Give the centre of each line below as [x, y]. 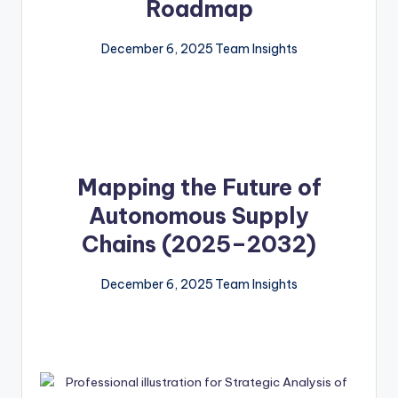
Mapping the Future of [199, 188]
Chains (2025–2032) [199, 245]
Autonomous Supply [199, 216]
